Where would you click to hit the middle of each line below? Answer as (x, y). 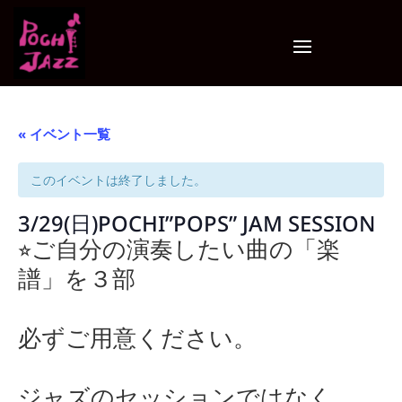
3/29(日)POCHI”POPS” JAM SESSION (197, 223)
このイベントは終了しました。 (118, 180)
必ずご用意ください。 (137, 337)
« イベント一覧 (64, 134)
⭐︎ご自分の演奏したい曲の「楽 (179, 249)
